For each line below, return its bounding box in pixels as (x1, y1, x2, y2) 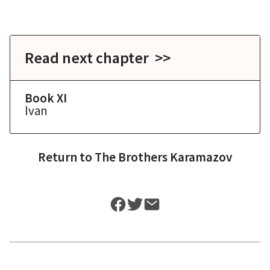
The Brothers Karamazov (95, 149, 232, 165)
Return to (38, 149, 95, 165)
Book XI (25, 90, 67, 106)
